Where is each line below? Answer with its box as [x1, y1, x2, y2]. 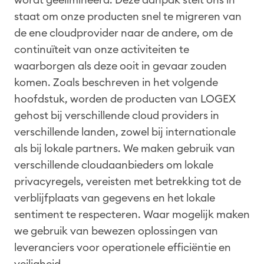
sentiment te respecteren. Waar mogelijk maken [14, 209, 250, 220]
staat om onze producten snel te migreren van [14, 11, 242, 22]
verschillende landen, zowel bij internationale [14, 126, 236, 137]
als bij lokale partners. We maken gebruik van [14, 143, 235, 154]
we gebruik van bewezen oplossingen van [14, 225, 218, 236]
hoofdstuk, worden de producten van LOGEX [14, 93, 236, 104]
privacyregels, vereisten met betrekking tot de [14, 176, 241, 187]
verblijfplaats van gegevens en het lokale [14, 192, 215, 203]
